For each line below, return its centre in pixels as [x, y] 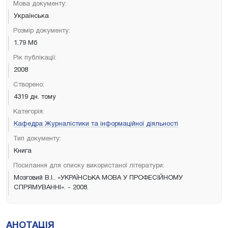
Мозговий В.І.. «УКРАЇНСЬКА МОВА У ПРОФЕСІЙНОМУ [98, 178]
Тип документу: [37, 139]
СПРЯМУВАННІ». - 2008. [51, 188]
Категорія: [29, 112]
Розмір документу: [42, 31]
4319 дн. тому [35, 97]
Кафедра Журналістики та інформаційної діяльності [96, 124]
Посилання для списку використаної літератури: [89, 166]
